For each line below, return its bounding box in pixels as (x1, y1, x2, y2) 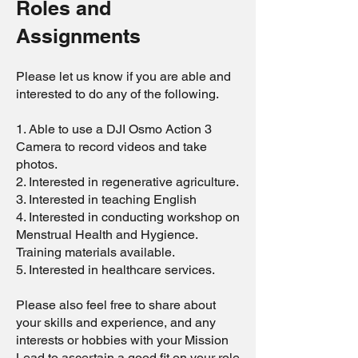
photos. (16, 157, 58, 172)
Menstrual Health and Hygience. (16, 227, 197, 242)
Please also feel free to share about (16, 297, 216, 312)
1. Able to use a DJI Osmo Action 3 (16, 121, 212, 137)
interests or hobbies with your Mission (16, 332, 229, 348)
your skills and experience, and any (16, 315, 216, 330)
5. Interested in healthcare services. (16, 262, 215, 277)
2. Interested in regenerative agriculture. (16, 174, 239, 189)
